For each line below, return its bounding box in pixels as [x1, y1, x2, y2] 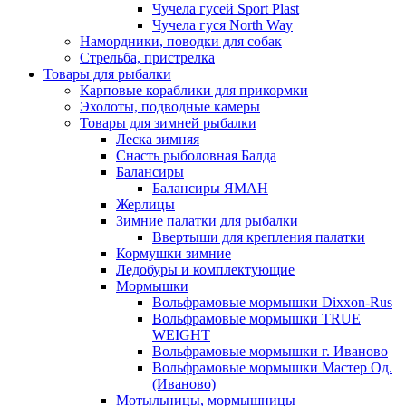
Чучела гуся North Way [152, 17, 293, 34]
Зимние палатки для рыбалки [116, 213, 298, 229]
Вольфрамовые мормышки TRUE [152, 311, 361, 327]
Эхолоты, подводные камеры [80, 99, 260, 115]
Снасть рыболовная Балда [116, 148, 276, 164]
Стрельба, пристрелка [80, 50, 215, 66]
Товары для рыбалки [43, 66, 171, 82]
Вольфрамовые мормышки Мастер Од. [152, 360, 392, 376]
